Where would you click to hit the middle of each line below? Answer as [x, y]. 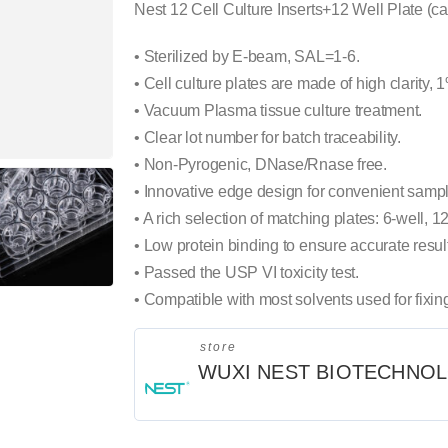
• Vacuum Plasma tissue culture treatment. [278, 110]
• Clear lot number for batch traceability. [267, 137]
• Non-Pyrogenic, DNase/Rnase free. [260, 164]
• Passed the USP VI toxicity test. [246, 272]
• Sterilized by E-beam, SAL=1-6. [247, 56]
